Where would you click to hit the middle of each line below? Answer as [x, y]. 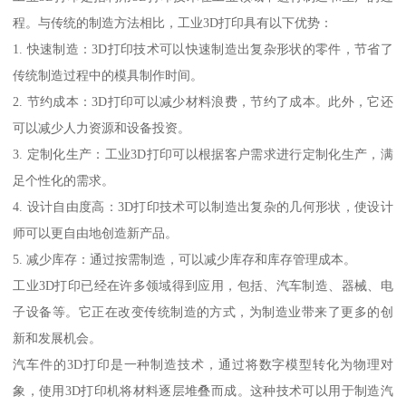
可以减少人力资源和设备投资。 [102, 128]
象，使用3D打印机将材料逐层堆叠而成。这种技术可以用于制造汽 [203, 391]
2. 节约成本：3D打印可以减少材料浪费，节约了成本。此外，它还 [203, 102]
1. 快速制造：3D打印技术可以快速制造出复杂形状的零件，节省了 [203, 49]
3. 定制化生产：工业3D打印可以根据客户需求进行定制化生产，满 [203, 155]
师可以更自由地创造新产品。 [96, 233]
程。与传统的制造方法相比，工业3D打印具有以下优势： [173, 23]
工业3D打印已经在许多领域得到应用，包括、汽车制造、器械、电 [203, 286]
